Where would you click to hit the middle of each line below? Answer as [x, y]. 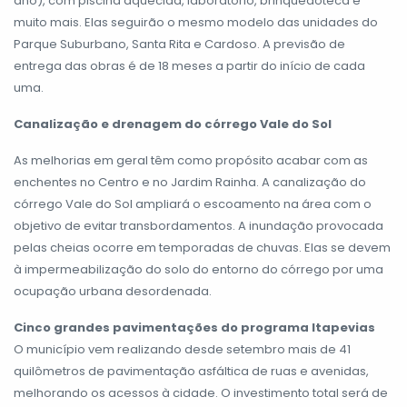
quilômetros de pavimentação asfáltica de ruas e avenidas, [191, 372]
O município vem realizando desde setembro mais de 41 [182, 350]
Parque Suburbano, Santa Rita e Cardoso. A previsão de [179, 45]
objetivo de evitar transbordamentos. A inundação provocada [199, 226]
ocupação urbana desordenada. [113, 292]
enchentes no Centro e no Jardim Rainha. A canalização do [190, 183]
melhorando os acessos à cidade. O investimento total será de [201, 393]
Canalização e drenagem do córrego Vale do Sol [173, 124]
